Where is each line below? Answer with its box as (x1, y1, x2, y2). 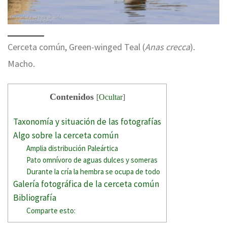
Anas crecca (145, 41, 190, 53)
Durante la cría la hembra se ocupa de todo (26, 167, 161, 177)
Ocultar (98, 92, 123, 102)
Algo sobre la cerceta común (13, 130, 119, 141)
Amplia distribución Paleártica (26, 143, 119, 154)
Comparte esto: (26, 206, 76, 216)
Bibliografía (13, 192, 56, 204)
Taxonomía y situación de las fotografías (13, 116, 161, 128)
